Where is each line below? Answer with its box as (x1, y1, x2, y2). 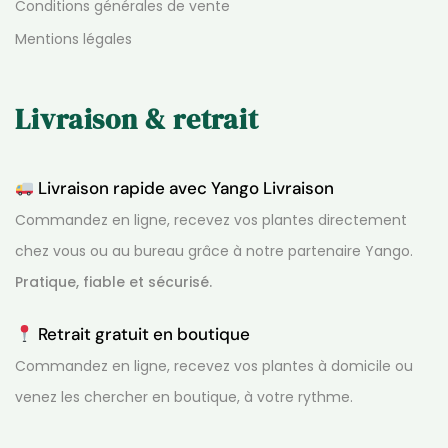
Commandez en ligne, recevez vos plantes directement (15, 210, 407, 231)
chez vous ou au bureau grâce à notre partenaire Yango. (15, 241, 413, 262)
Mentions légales (15, 28, 132, 49)
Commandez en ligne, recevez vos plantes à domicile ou (15, 355, 413, 376)
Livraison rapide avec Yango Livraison (38, 177, 335, 200)
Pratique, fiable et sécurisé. (15, 272, 212, 293)
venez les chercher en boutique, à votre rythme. (15, 386, 353, 407)
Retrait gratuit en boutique (38, 322, 255, 345)
